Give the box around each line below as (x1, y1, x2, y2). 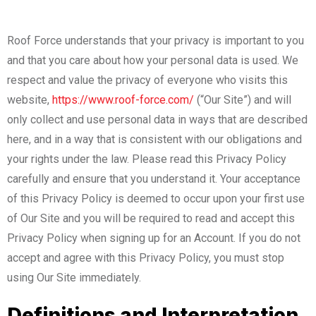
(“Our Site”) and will (194, 92, 291, 107)
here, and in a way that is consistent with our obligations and (7, 132, 302, 146)
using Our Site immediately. (7, 270, 141, 284)
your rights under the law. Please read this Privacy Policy (7, 152, 286, 166)
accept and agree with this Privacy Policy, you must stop (7, 250, 284, 265)
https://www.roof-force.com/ (52, 92, 194, 107)
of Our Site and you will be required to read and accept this (7, 211, 295, 225)
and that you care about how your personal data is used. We (7, 53, 298, 67)
